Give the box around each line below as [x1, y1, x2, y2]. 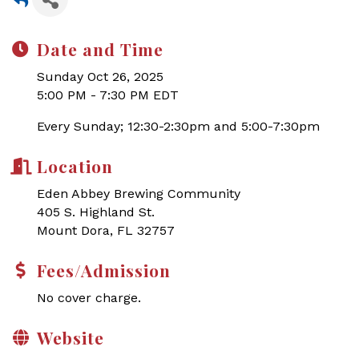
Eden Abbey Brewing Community [37, 186, 240, 201]
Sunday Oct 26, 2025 [37, 69, 163, 84]
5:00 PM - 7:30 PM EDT [37, 87, 179, 103]
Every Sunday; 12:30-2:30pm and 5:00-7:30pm [37, 119, 320, 134]
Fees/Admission [37, 259, 171, 281]
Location [37, 155, 113, 177]
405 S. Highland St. [37, 204, 155, 220]
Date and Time [37, 38, 163, 60]
